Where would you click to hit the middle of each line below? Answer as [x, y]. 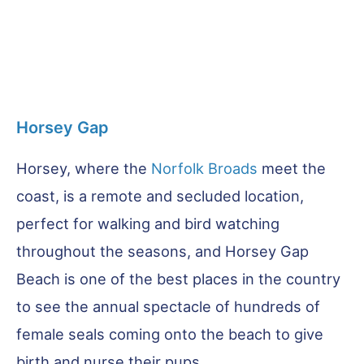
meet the [292, 168]
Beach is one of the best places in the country [178, 278]
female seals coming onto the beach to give [170, 334]
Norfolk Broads [204, 168]
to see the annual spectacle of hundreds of [168, 306]
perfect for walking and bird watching [148, 223]
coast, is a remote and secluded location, [160, 195]
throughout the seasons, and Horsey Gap [162, 251]
